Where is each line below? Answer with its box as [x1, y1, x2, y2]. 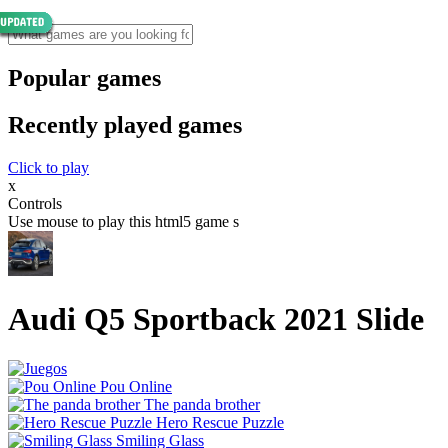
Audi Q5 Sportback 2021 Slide [8, 301, 424, 338]
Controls [8, 194, 62, 212]
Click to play [8, 158, 89, 176]
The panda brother [144, 395, 260, 413]
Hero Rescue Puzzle [156, 413, 284, 431]
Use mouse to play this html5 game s [8, 212, 239, 230]
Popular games [8, 64, 161, 91]
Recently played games [8, 111, 242, 138]
